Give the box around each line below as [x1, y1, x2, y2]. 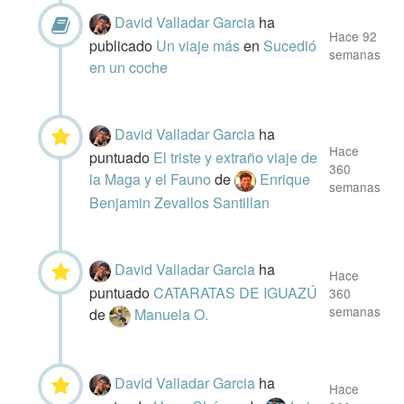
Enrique [260, 168, 311, 189]
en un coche [89, 56, 169, 78]
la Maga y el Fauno [89, 168, 216, 189]
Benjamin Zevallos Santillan [89, 191, 271, 213]
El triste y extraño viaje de [153, 146, 318, 168]
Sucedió [263, 34, 317, 56]
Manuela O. [134, 303, 209, 325]
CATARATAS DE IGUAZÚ [153, 281, 318, 303]
